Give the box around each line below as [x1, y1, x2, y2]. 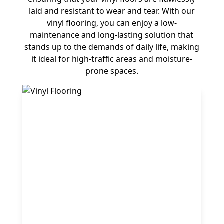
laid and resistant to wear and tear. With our [28, 5, 195, 16]
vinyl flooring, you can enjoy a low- [46, 17, 177, 28]
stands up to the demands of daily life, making [24, 41, 199, 52]
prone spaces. [85, 65, 138, 76]
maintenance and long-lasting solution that [30, 29, 194, 40]
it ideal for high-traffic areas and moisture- [31, 53, 192, 64]
